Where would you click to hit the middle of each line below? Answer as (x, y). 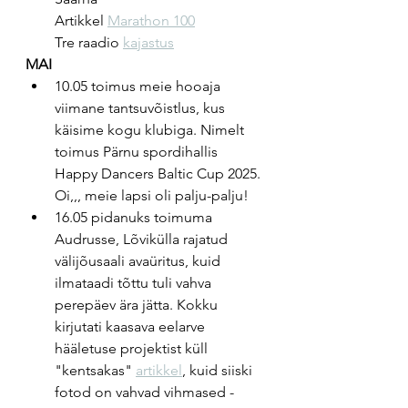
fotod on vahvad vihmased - (146, 392)
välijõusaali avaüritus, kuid (139, 261)
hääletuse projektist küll (133, 348)
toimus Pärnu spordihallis (138, 152)
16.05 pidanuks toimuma (135, 217)
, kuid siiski (219, 370)
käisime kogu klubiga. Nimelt (151, 130)
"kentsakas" (95, 370)
